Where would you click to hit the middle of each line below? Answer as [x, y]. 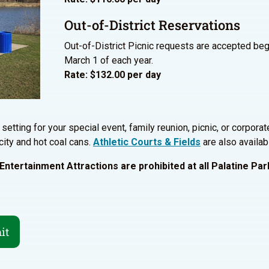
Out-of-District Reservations [152, 25]
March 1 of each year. [109, 60]
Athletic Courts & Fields [147, 142]
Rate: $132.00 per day [113, 74]
